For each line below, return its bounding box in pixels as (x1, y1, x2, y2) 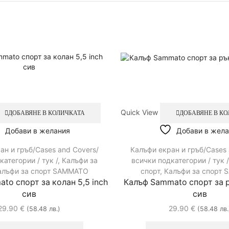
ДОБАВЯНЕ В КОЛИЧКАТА (8, 109, 85, 117)
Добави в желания (5, 126, 71, 135)
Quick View (121, 108, 158, 117)
